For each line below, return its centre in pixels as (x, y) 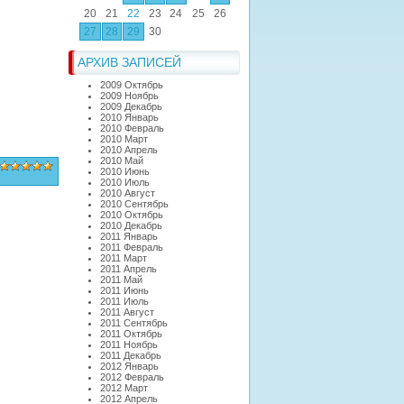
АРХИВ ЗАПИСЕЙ (129, 62)
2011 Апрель (129, 269)
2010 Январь (129, 117)
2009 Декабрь (131, 106)
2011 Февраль (132, 247)
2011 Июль (124, 301)
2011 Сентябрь (134, 323)
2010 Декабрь (131, 225)
